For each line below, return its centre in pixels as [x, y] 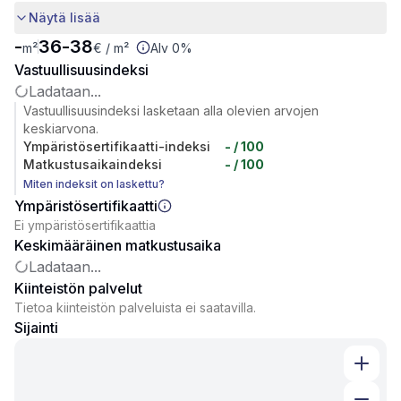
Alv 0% [171, 48]
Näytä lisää [64, 17]
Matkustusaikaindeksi [93, 164]
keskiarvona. [61, 128]
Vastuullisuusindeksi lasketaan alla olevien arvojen [171, 111]
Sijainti [36, 328]
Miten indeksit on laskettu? [94, 184]
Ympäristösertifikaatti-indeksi [117, 146]
